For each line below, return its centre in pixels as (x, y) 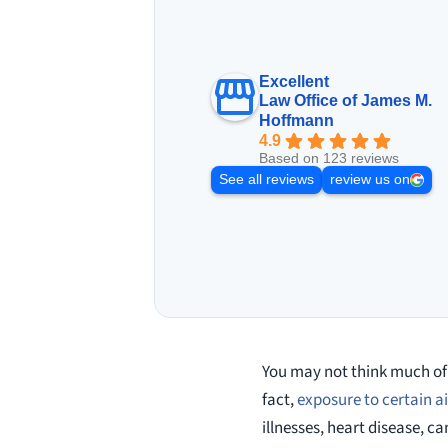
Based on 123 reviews (328, 158)
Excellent (293, 81)
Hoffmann (296, 120)
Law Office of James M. (345, 100)
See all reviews (266, 179)
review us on (369, 179)
